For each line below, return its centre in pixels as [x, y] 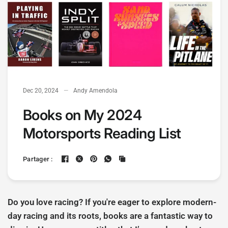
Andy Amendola [95, 91]
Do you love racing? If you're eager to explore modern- [112, 202]
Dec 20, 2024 [41, 91]
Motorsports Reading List [102, 133]
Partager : [38, 159]
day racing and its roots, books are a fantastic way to [110, 216]
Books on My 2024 [82, 115]
